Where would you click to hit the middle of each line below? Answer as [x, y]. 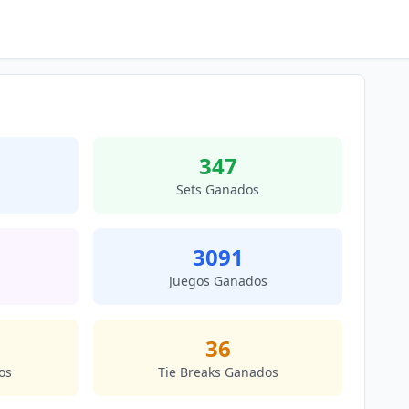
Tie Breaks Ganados [218, 372]
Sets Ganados [218, 189]
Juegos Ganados [218, 281]
